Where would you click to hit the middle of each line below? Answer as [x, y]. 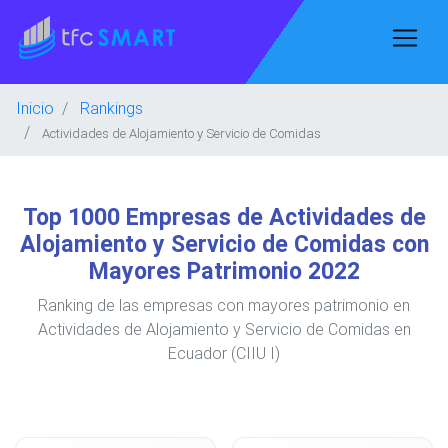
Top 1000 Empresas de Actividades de [224, 217]
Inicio [35, 108]
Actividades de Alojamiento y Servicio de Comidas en [224, 329]
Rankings [111, 108]
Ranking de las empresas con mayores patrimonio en [224, 305]
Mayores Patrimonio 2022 [224, 271]
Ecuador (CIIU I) [224, 353]
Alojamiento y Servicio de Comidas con [224, 244]
